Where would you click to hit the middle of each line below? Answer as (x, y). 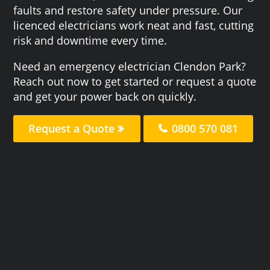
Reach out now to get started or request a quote (135, 81)
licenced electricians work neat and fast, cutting (134, 25)
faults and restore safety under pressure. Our (128, 10)
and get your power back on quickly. (105, 96)
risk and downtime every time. (90, 40)
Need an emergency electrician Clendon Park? (130, 66)
